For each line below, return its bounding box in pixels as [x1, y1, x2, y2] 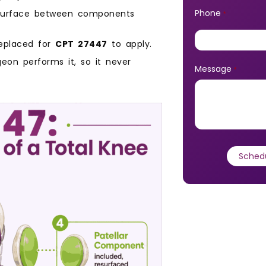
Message [195, 63, 234, 75]
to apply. [107, 37, 152, 50]
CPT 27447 [55, 37, 107, 50]
